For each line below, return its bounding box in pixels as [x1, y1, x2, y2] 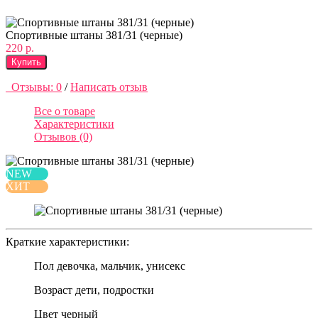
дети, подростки [75, 283, 154, 296]
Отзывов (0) [34, 130, 92, 143]
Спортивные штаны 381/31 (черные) [6, 28, 182, 41]
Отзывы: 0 [6, 80, 62, 93]
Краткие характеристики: [6, 235, 129, 248]
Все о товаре [34, 104, 95, 117]
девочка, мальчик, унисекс [57, 259, 185, 272]
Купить [11, 56, 41, 67]
